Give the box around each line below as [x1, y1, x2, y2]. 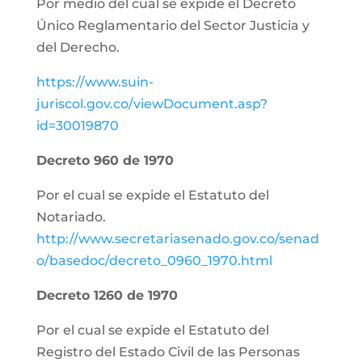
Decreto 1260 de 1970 [36, 288, 178, 303]
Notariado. [36, 209, 106, 225]
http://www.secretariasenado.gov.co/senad [36, 231, 319, 246]
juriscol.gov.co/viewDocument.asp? [36, 96, 267, 112]
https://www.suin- [36, 74, 154, 90]
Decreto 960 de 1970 [36, 153, 174, 168]
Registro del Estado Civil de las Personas [36, 344, 300, 360]
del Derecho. [36, 40, 120, 55]
